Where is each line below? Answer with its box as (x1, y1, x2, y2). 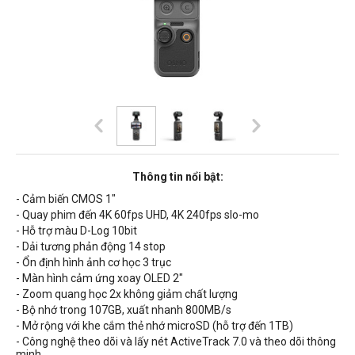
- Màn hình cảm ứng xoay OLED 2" (16, 271, 183, 284)
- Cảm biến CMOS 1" (16, 192, 116, 205)
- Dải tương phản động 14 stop (16, 239, 166, 253)
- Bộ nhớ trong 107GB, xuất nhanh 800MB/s (16, 303, 231, 316)
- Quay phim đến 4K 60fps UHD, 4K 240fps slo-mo (16, 208, 259, 221)
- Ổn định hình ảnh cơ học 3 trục (16, 255, 171, 269)
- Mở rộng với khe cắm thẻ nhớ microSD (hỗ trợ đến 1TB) (16, 319, 293, 332)
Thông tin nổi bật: (132, 170, 223, 183)
